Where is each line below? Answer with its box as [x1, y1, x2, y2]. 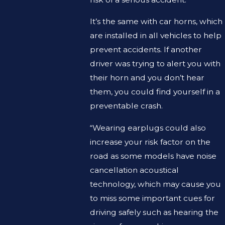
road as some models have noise [89, 151, 216, 161]
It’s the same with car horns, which [89, 17, 222, 27]
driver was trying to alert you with [89, 59, 220, 69]
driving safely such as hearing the [89, 207, 218, 217]
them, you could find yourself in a [89, 87, 220, 97]
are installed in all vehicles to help [89, 31, 221, 41]
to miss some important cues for [89, 193, 215, 203]
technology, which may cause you [89, 179, 221, 189]
